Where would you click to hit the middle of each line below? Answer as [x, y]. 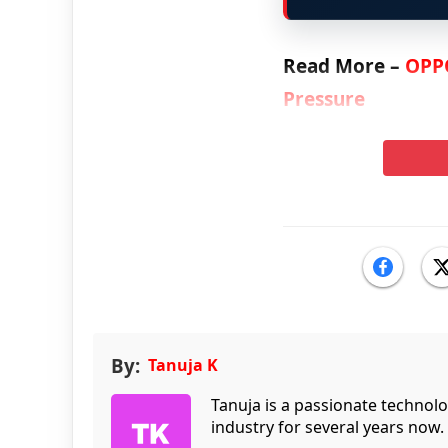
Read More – [343, 65]
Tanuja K [183, 364]
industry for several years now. [327, 426]
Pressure [323, 98]
